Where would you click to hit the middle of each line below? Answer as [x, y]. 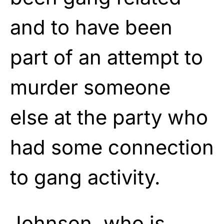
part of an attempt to [106, 57]
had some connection [112, 147]
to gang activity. [85, 177]
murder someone [90, 87]
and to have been [91, 27]
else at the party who [109, 117]
